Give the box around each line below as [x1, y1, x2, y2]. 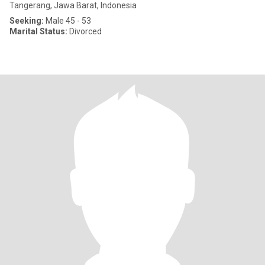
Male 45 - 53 [44, 16, 91, 25]
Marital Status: [9, 27, 67, 36]
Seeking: [9, 16, 44, 25]
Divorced [67, 27, 102, 36]
